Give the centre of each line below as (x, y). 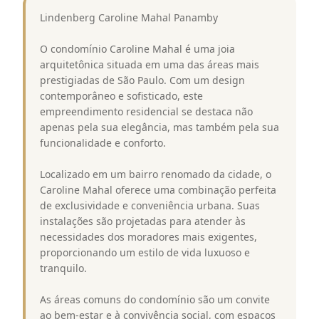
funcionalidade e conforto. (103, 142)
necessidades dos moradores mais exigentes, (148, 236)
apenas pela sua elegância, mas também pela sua (159, 127)
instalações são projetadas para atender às (143, 221)
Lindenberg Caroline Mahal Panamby (129, 17)
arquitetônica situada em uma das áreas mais (150, 64)
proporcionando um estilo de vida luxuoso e (145, 252)
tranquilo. (63, 268)
